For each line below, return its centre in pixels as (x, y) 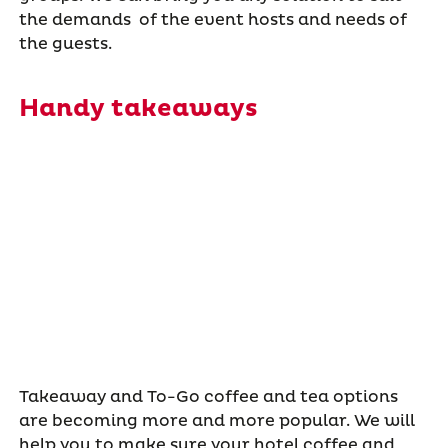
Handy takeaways (138, 109)
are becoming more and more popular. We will (216, 421)
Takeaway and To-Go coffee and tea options (208, 397)
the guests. (65, 44)
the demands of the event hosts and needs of (212, 20)
